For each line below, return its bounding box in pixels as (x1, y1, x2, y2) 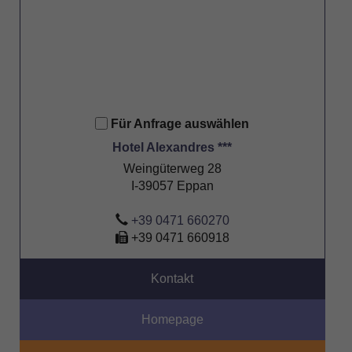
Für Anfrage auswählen (111, 116, 250, 130)
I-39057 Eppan (130, 178, 214, 192)
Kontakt (150, 271, 193, 285)
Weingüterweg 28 (123, 161, 222, 175)
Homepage (141, 312, 203, 326)
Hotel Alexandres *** (112, 140, 233, 154)
